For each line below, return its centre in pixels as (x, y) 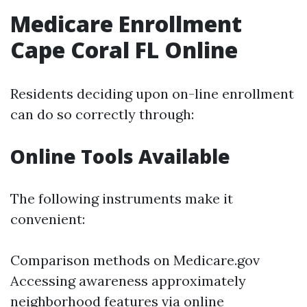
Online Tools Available (120, 156)
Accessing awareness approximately (128, 281)
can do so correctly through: (102, 114)
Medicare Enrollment (126, 24)
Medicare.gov (217, 260)
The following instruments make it (122, 198)
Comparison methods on (92, 260)
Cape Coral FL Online (124, 50)
